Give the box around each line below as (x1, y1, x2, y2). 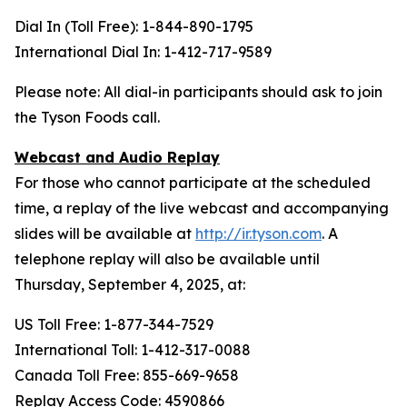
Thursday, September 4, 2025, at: (15, 275, 245, 293)
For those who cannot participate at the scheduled (15, 174, 371, 192)
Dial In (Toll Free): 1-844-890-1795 (15, 17, 253, 35)
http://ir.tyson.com (195, 224, 322, 243)
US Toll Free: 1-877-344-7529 (15, 315, 213, 333)
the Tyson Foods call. (15, 108, 167, 126)
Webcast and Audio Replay (15, 148, 220, 166)
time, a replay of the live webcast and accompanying (15, 199, 389, 217)
